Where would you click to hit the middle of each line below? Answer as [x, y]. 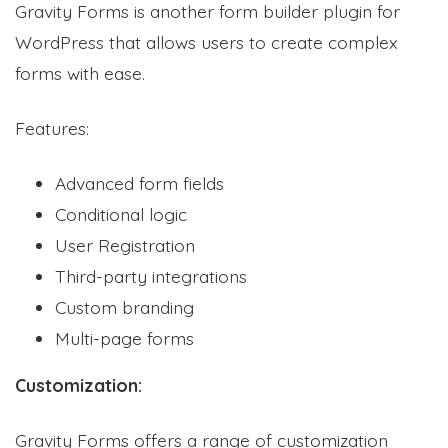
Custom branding [124, 306]
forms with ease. [82, 72]
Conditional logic [121, 213]
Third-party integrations [151, 275]
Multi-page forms [124, 337]
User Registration [125, 244]
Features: [52, 127]
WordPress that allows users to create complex [206, 41]
